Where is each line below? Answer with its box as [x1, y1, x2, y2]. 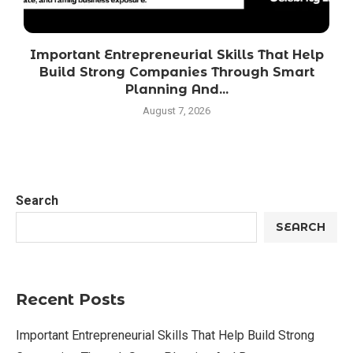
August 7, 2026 [143, 104, 210, 117]
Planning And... [124, 81, 229, 97]
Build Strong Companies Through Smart [39, 64, 314, 80]
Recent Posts [16, 289, 125, 309]
